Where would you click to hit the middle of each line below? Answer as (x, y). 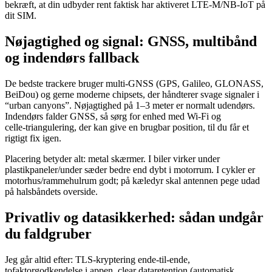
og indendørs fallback (72, 58)
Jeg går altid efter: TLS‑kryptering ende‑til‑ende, (97, 260)
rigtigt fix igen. (33, 138)
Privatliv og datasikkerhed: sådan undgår (134, 218)
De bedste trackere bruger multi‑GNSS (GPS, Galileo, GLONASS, (134, 84)
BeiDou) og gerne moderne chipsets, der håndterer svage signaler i (132, 95)
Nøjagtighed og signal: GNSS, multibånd (131, 42)
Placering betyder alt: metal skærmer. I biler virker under (112, 159)
